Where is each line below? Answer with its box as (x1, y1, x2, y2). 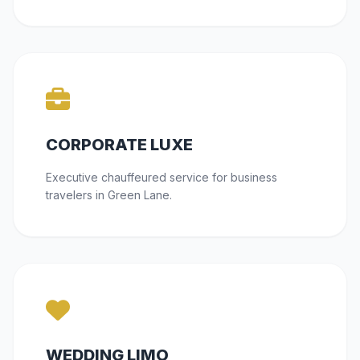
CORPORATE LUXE (46, 135, 193, 155)
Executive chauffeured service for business (46, 170, 277, 185)
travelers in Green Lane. (46, 188, 172, 202)
